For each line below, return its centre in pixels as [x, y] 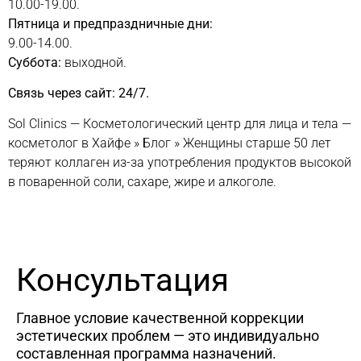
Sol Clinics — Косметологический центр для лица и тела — [180, 124]
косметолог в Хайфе [69, 143]
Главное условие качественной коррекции [160, 318]
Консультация [122, 280]
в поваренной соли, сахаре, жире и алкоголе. [142, 182]
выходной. [95, 62]
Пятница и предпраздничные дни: [110, 23]
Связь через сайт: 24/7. [79, 93]
